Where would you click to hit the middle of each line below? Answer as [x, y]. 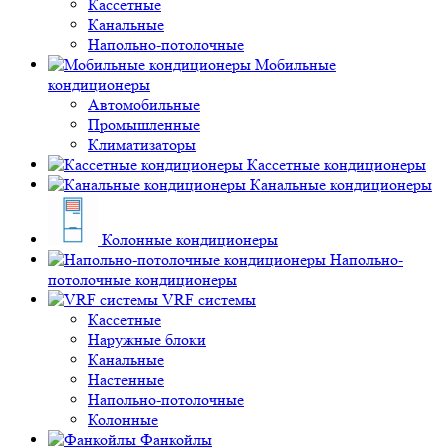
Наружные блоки [147, 339]
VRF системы [209, 299]
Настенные [126, 379]
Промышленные [144, 124]
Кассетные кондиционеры [336, 164]
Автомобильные [144, 104]
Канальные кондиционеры [341, 184]
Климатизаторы [142, 144]
